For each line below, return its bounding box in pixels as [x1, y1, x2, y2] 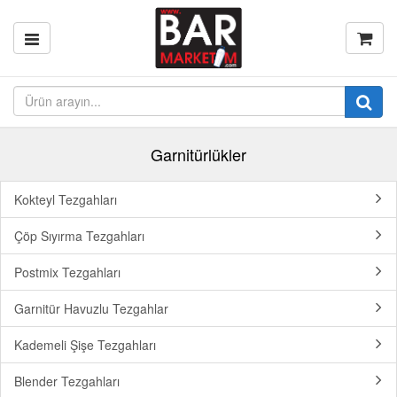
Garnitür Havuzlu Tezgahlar [14, 300, 168, 317]
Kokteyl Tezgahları [14, 191, 117, 208]
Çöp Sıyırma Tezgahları [14, 227, 144, 245]
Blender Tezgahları [14, 372, 120, 390]
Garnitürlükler [151, 143, 246, 166]
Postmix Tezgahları [14, 263, 121, 281]
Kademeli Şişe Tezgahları [14, 336, 156, 354]
